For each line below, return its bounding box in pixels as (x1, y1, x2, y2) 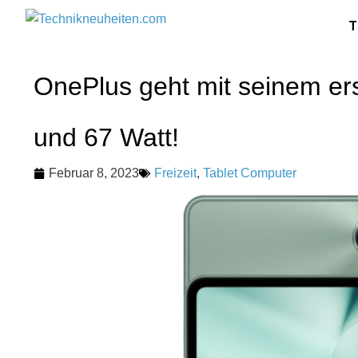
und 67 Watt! (34, 123, 179, 152)
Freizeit (154, 166, 197, 180)
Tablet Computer (203, 166, 296, 180)
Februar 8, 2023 (49, 166, 139, 180)
